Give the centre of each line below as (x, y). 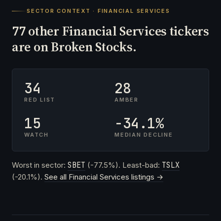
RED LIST (40, 99)
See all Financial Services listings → (104, 177)
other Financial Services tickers (117, 31)
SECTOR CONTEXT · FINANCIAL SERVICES (98, 11)
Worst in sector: (40, 165)
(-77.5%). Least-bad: (124, 165)
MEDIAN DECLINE (144, 134)
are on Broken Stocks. (74, 47)
